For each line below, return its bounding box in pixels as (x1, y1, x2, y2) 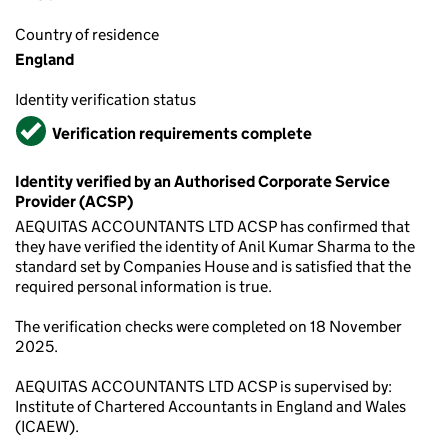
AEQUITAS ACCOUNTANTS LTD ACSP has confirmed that (15, 217, 410, 236)
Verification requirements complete (52, 123, 312, 143)
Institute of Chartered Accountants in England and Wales (15, 397, 406, 416)
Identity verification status (15, 90, 196, 109)
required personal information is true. (15, 277, 272, 296)
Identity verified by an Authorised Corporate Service (15, 172, 390, 191)
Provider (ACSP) (15, 192, 133, 211)
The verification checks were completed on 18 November (15, 317, 402, 336)
